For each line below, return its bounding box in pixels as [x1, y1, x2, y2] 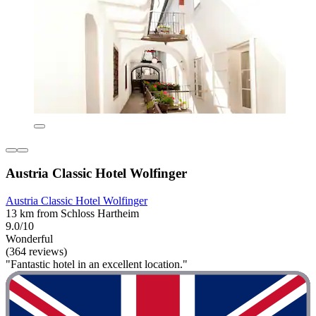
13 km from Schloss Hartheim [6, 207, 139, 220]
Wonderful [6, 233, 53, 245]
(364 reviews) [6, 245, 67, 258]
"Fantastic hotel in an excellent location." [6, 258, 188, 271]
